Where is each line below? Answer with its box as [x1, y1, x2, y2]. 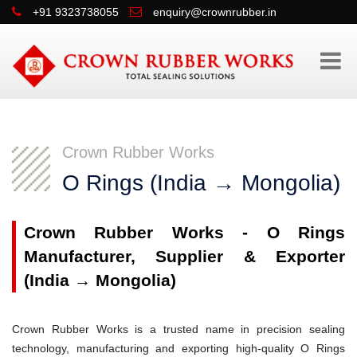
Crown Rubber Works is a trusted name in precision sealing [12, 322, 345, 335]
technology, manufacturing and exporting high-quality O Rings [12, 341, 345, 355]
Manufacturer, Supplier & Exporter [24, 246, 345, 265]
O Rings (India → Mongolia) [62, 170, 340, 195]
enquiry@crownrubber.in [153, 6, 277, 18]
